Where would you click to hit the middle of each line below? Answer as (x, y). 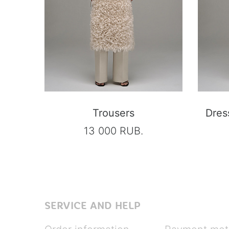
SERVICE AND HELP (93, 205)
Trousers (113, 113)
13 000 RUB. (113, 131)
